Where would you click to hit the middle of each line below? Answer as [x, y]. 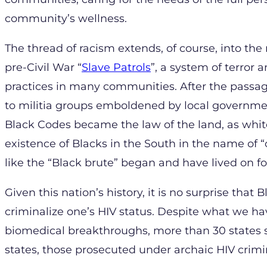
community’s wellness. [67, 18]
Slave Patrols [116, 67]
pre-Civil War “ [43, 67]
